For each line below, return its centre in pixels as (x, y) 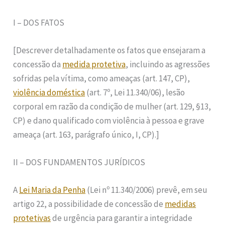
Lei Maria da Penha (52, 190)
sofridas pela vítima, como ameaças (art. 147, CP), (102, 78)
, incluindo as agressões (168, 64)
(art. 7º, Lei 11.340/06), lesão (135, 92)
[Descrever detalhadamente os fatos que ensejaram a (109, 50)
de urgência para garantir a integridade (122, 218)
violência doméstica (49, 92)
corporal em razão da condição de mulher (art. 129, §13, (112, 106)
